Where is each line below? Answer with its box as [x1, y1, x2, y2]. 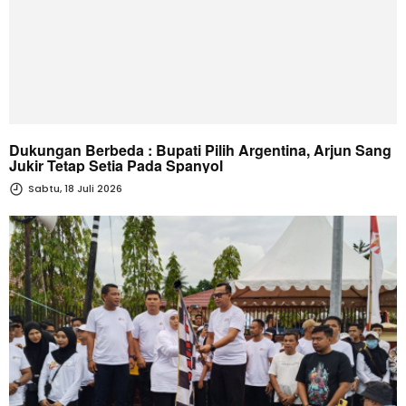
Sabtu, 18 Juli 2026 [25, 180, 122, 196]
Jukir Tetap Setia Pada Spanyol [9, 154, 223, 176]
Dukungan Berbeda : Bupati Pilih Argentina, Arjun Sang [9, 139, 391, 160]
